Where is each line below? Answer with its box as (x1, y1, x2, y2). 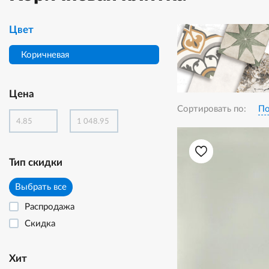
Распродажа (25, 202, 74, 211)
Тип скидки (9, 157, 62, 168)
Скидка (25, 219, 55, 228)
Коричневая (21, 50, 69, 59)
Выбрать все (15, 183, 67, 192)
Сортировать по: (177, 104, 246, 114)
